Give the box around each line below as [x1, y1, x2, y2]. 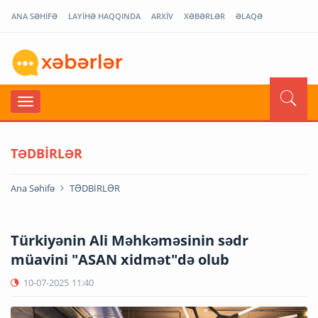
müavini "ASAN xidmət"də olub [11, 249, 229, 269]
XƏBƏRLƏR [184, 11, 225, 21]
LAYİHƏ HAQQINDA [68, 11, 141, 21]
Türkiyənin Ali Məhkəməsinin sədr [11, 230, 248, 250]
